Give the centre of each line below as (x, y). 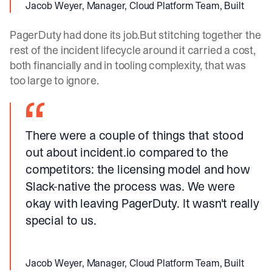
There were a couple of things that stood (134, 135)
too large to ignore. (54, 80)
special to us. (61, 220)
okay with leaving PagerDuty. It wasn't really (142, 203)
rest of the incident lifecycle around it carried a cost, (133, 50)
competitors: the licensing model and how (138, 169)
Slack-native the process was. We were (130, 186)
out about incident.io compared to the (127, 152)
